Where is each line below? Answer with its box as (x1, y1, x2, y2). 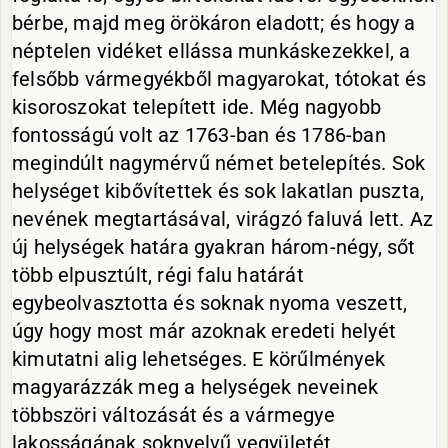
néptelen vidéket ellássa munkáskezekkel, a (12, 39, 411, 63)
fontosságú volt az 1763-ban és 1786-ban (12, 123, 386, 147)
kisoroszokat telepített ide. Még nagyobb (12, 95, 382, 119)
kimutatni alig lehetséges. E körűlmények (12, 347, 385, 371)
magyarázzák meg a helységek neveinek (12, 375, 379, 399)
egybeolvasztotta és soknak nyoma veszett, (12, 291, 408, 315)
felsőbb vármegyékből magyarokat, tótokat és (12, 67, 427, 91)
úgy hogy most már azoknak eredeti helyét (12, 319, 397, 343)
